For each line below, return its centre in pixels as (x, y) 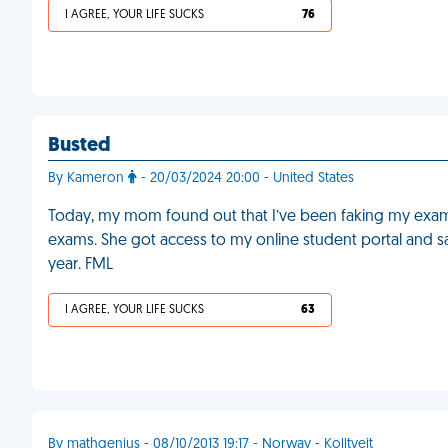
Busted (79, 146)
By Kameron (88, 178)
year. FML (80, 265)
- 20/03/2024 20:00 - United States (245, 178)
